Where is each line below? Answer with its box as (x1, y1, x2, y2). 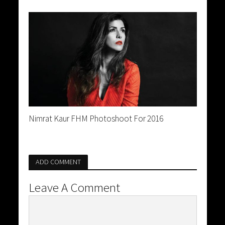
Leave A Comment (28, 179, 120, 195)
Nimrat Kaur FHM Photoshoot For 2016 (28, 113, 163, 124)
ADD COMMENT (35, 157, 81, 166)
